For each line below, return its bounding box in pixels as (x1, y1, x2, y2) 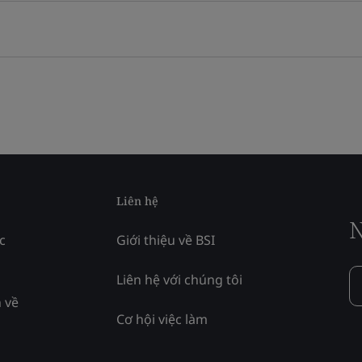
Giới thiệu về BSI (116, 230, 215, 249)
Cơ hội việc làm (116, 309, 208, 328)
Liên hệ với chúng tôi (116, 270, 242, 288)
